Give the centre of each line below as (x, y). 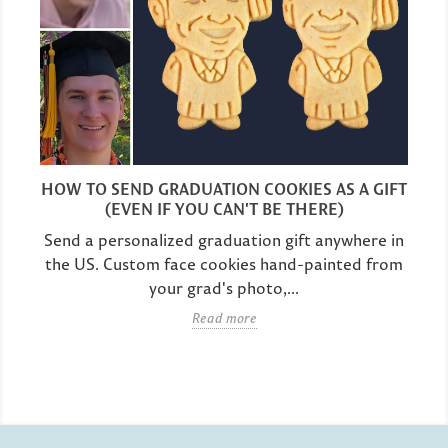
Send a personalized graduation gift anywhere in (224, 239)
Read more (224, 317)
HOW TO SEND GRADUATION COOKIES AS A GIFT (224, 188)
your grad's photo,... (224, 287)
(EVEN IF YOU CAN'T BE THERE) (224, 208)
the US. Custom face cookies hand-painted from (224, 263)
